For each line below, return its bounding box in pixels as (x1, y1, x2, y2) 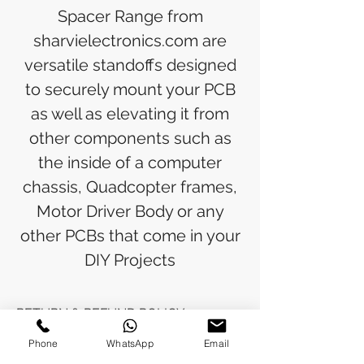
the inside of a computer (38, 153, 222, 173)
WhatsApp (106, 336, 154, 349)
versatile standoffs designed (24, 55, 236, 76)
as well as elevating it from (31, 104, 229, 124)
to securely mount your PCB (24, 80, 236, 100)
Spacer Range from (57, 6, 203, 27)
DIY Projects (84, 250, 175, 271)
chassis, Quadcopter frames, (23, 177, 237, 197)
